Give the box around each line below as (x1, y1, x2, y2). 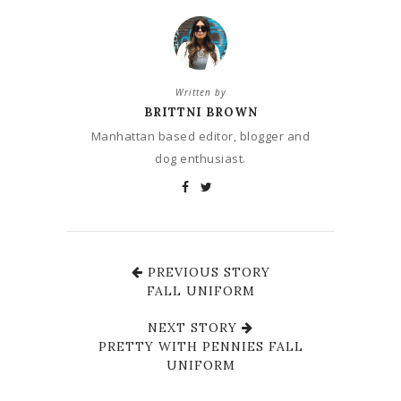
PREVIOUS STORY (142, 264, 270, 281)
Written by (175, 86, 226, 99)
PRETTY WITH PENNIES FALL (98, 338, 303, 355)
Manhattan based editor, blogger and (90, 128, 311, 145)
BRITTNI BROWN (143, 105, 258, 121)
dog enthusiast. (155, 150, 246, 167)
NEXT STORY (148, 320, 242, 337)
